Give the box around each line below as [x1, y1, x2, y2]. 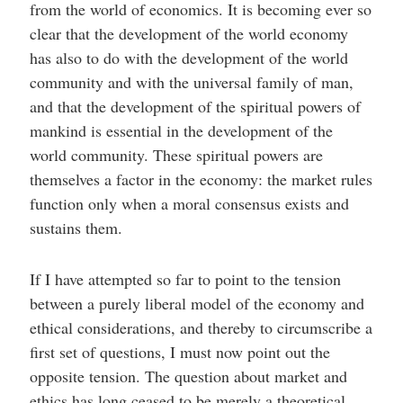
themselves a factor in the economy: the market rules [29, 168, 372, 190]
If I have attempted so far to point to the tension [29, 268, 341, 290]
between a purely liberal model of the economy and [29, 292, 364, 314]
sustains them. [29, 217, 122, 238]
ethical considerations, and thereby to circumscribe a [29, 317, 372, 338]
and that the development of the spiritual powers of [29, 95, 361, 117]
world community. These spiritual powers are [29, 144, 323, 166]
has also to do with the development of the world [29, 47, 348, 68]
